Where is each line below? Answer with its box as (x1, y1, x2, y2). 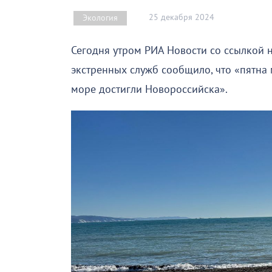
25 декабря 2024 (149, 12, 214, 23)
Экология (83, 12, 118, 23)
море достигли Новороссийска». (71, 83, 228, 96)
